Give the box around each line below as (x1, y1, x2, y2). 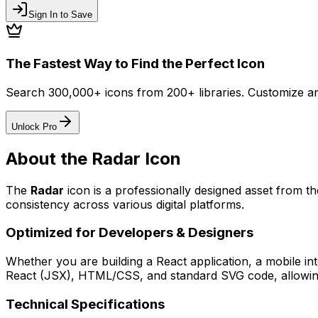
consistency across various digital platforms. (6, 197, 244, 212)
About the (6, 148, 92, 169)
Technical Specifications (6, 295, 165, 312)
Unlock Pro (11, 121, 57, 132)
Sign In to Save (28, 9, 92, 21)
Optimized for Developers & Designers (6, 224, 253, 241)
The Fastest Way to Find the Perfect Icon (6, 55, 265, 72)
